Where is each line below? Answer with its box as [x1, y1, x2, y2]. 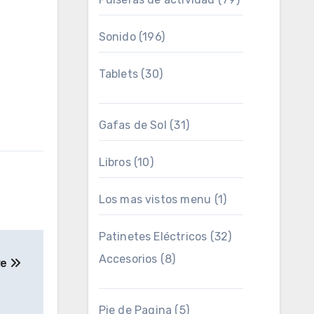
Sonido [98, 30, 136, 43]
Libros [98, 156, 131, 169]
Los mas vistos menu [98, 193, 212, 206]
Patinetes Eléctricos [98, 230, 207, 243]
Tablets [98, 67, 138, 81]
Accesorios [98, 252, 158, 266]
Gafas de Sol [98, 118, 167, 132]
